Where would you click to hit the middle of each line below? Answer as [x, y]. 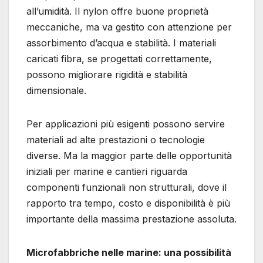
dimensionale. [56, 91]
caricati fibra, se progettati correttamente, [119, 59]
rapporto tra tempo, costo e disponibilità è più [128, 203]
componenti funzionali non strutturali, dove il [127, 188]
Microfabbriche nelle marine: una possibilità [129, 253]
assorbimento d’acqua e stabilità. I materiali [121, 43]
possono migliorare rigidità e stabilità [107, 75]
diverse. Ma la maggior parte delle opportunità [129, 156]
